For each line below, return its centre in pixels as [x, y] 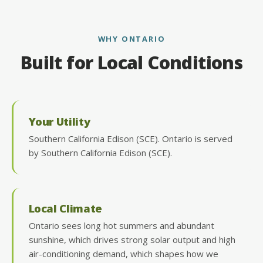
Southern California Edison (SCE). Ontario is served [130, 138]
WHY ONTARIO [131, 38]
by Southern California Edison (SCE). [100, 152]
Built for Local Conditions [131, 63]
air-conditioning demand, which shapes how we [123, 254]
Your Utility [59, 121]
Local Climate [65, 208]
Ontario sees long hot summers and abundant [121, 226]
